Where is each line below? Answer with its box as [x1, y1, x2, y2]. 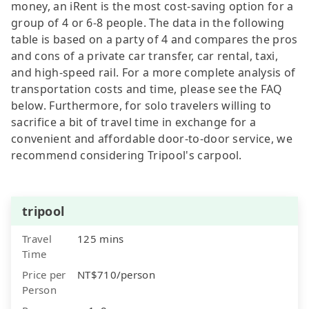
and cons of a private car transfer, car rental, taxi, [11, 48, 278, 63]
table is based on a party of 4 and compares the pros [11, 31, 298, 47]
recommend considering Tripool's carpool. [11, 147, 242, 163]
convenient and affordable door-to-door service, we [11, 130, 293, 146]
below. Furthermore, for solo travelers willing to [11, 97, 272, 113]
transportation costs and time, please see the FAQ [11, 81, 283, 97]
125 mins [77, 231, 124, 246]
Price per [22, 267, 66, 281]
